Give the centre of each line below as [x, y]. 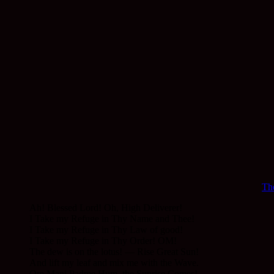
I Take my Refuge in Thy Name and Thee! [112, 218]
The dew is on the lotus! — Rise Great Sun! [114, 251]
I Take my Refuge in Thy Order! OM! [103, 240]
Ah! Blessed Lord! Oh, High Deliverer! [106, 207]
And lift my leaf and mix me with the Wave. [114, 262]
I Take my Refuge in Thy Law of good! [106, 229]
